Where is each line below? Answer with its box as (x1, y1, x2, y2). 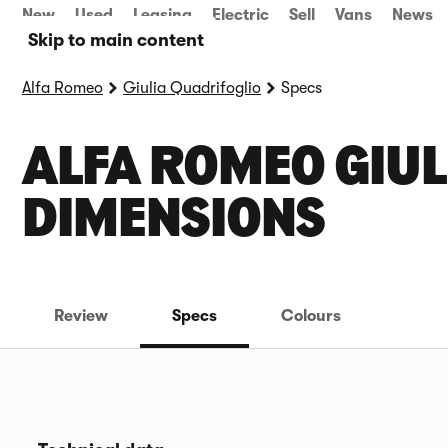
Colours (281, 307, 341, 325)
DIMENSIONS (22, 194, 325, 250)
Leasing (133, 6, 192, 24)
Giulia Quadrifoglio (123, 79, 261, 97)
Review (54, 307, 108, 325)
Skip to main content (28, 30, 204, 50)
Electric (212, 6, 269, 24)
